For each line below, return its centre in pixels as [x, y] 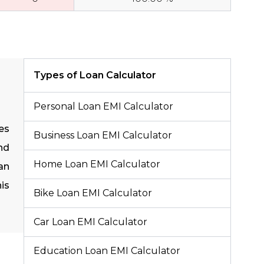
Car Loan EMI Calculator [90, 222]
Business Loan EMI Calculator [103, 135]
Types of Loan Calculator [95, 75]
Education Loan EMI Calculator [107, 250]
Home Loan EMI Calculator [97, 164]
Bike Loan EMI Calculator [93, 193]
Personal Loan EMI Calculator [103, 106]
